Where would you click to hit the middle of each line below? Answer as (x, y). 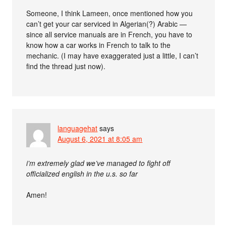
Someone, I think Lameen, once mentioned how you (110, 13)
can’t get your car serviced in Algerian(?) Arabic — (107, 24)
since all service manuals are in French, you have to (109, 34)
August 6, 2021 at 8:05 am (100, 139)
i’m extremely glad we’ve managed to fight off (98, 163)
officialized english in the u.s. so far (82, 174)
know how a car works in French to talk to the (99, 45)
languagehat (78, 128)
